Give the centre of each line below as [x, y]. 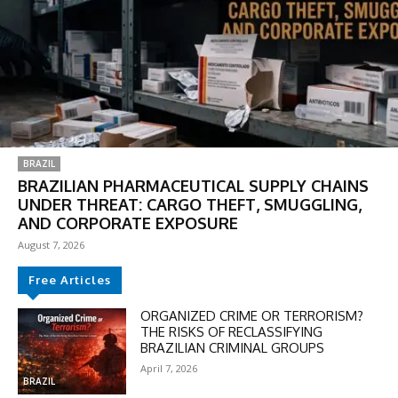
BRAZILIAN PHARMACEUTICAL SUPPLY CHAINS [193, 185]
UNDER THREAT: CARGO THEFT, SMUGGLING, [190, 204]
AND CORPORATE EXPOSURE [128, 223]
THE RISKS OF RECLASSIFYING [232, 331]
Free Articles [70, 279]
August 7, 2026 [51, 244]
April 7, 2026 [169, 368]
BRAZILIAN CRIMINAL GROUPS [233, 347]
